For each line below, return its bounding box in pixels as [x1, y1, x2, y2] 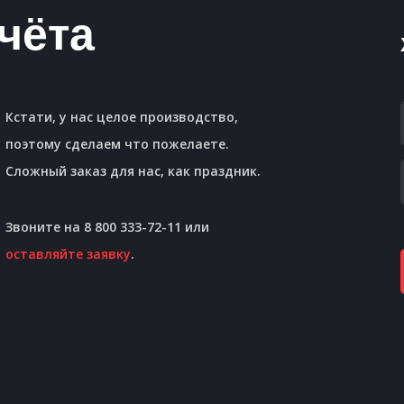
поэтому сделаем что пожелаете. [5, 135, 230, 153]
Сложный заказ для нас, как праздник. [5, 162, 262, 180]
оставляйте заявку [5, 245, 132, 263]
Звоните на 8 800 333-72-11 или [5, 218, 214, 236]
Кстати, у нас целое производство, [5, 108, 239, 126]
